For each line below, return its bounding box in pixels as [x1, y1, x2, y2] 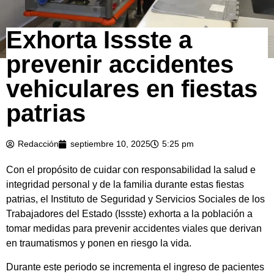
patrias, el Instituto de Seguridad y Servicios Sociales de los [6, 194, 265, 205]
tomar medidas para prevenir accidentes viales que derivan [6, 223, 262, 234]
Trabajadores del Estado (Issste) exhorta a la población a [6, 209, 253, 220]
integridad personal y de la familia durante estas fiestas [6, 179, 244, 190]
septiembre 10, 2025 [70, 139, 150, 149]
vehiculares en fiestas [6, 75, 257, 103]
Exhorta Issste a [6, 26, 192, 54]
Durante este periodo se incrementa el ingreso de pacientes [6, 261, 264, 272]
